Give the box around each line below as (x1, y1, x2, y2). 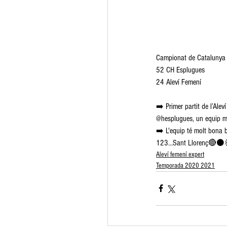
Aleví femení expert (156, 150, 204, 159)
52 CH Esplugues (156, 65, 205, 74)
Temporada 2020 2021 (156, 161, 215, 170)
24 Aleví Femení (156, 77, 201, 87)
